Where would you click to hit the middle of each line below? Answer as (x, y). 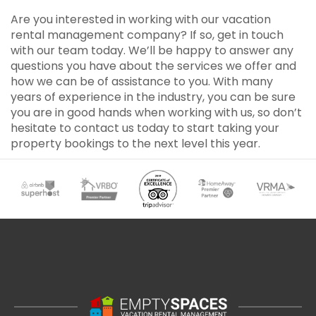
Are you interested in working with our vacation (141, 19)
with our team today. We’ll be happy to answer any (152, 50)
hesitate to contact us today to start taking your (145, 128)
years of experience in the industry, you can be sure (153, 97)
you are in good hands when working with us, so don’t (156, 113)
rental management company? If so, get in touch (147, 35)
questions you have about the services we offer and (153, 66)
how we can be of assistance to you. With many (142, 81)
